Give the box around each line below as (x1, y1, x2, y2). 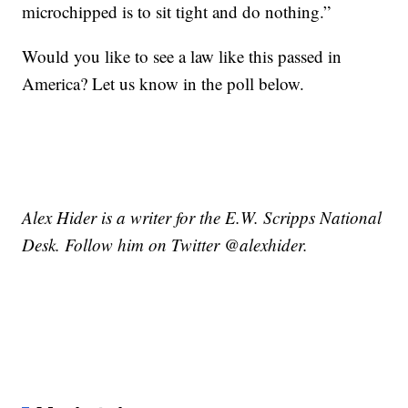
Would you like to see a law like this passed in (22, 45, 342, 68)
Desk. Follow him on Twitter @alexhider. (22, 233, 309, 257)
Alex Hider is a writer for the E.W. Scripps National (22, 206, 382, 229)
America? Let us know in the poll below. (22, 72, 305, 96)
